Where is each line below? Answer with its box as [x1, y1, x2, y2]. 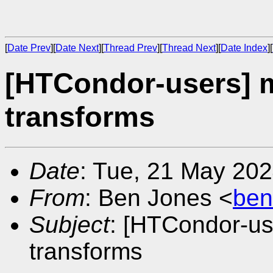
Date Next [55, 43, 99, 53]
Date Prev [7, 43, 51, 53]
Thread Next [162, 43, 216, 53]
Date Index [221, 43, 268, 53]
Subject [29, 211, 110, 238]
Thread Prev [104, 43, 157, 53]
